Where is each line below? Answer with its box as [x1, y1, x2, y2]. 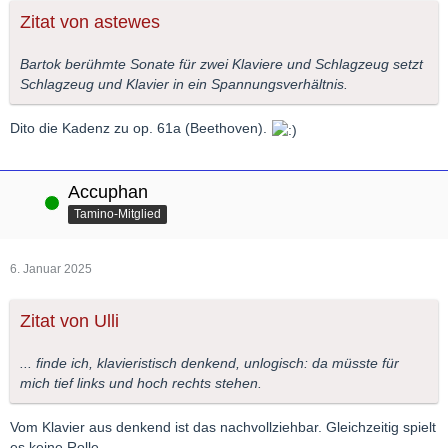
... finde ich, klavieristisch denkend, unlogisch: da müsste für [20, 354, 399, 371]
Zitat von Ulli [20, 310, 119, 331]
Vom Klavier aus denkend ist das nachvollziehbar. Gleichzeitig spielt [10, 418, 436, 435]
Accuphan [68, 181, 148, 202]
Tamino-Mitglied [74, 207, 161, 222]
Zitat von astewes [20, 12, 160, 33]
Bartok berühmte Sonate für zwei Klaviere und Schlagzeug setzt [20, 56, 423, 73]
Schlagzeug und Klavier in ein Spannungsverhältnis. [20, 76, 348, 93]
